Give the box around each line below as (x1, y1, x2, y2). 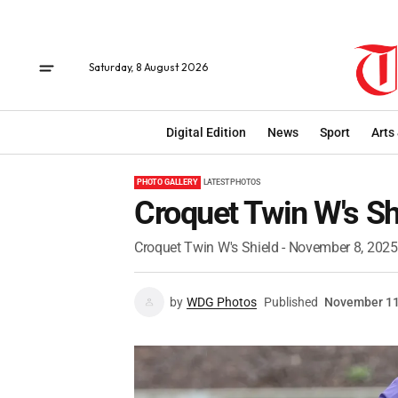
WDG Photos (187, 295, 257, 309)
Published (264, 295, 318, 309)
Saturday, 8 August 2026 (89, 60, 208, 74)
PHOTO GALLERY (137, 178, 198, 187)
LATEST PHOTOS (203, 178, 260, 187)
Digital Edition (166, 124, 246, 139)
